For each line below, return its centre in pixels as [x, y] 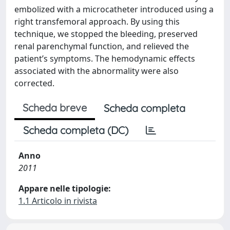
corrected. [34, 83]
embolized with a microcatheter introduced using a [114, 9]
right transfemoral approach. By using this [97, 22]
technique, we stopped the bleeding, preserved [106, 34]
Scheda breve [55, 108]
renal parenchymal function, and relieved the [102, 46]
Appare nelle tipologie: [65, 188]
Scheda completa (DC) [76, 130]
